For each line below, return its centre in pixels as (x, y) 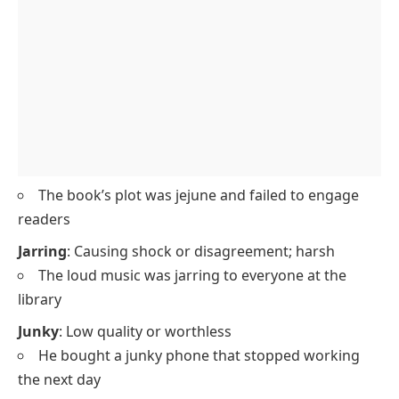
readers (44, 219)
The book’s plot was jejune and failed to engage (199, 195)
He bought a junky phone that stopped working (199, 355)
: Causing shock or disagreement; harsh (201, 251)
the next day (59, 379)
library (40, 299)
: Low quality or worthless (145, 331)
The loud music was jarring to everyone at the (192, 275)
